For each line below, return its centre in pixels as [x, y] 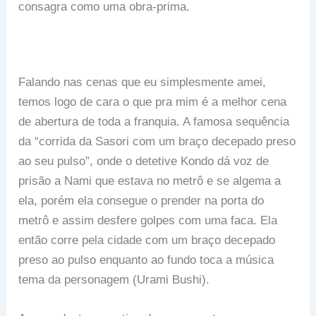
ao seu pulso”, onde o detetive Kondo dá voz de [144, 162]
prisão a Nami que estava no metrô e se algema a [150, 181]
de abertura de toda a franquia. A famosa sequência [154, 122]
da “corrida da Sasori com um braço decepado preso [157, 142]
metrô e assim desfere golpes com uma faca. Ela [148, 221]
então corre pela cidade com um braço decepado [147, 241]
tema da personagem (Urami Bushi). [114, 280]
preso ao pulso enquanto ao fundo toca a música [146, 260]
